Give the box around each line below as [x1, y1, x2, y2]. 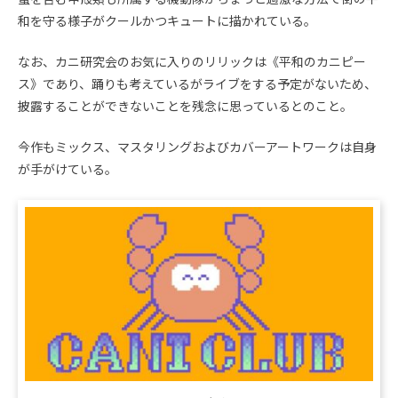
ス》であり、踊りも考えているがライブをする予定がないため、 [18, 77, 377, 92]
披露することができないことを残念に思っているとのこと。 [18, 99, 353, 114]
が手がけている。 [18, 163, 117, 177]
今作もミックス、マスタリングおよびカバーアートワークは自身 [18, 140, 377, 155]
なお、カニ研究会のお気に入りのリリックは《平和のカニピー [18, 55, 366, 69]
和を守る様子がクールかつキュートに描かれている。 [18, 14, 316, 28]
